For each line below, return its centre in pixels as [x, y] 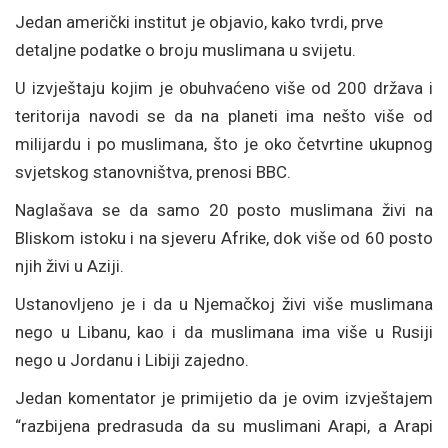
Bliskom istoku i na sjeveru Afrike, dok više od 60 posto [224, 238]
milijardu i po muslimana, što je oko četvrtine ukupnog [224, 144]
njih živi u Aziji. [69, 266]
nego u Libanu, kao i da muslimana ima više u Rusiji [224, 332]
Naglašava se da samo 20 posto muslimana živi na [224, 210]
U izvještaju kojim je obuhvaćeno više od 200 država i [224, 88]
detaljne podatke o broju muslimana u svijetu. [185, 50]
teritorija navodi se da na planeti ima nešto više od [224, 116]
